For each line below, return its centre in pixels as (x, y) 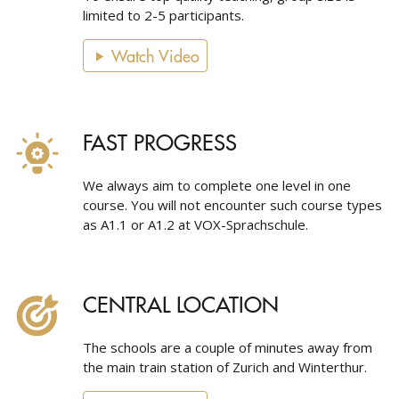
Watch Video (155, 56)
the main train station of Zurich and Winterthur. (225, 367)
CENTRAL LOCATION (181, 303)
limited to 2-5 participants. (163, 15)
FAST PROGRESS (160, 141)
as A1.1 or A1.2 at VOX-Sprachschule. (195, 224)
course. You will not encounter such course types (232, 205)
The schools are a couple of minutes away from (228, 347)
